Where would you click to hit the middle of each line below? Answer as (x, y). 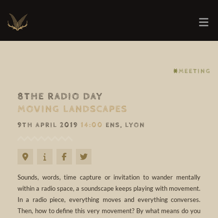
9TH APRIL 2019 (49, 125)
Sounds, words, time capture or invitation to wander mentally (109, 177)
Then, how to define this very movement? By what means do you (109, 210)
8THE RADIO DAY (60, 96)
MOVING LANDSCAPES (72, 109)
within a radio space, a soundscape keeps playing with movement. (109, 188)
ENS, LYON (124, 125)
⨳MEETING (192, 71)
